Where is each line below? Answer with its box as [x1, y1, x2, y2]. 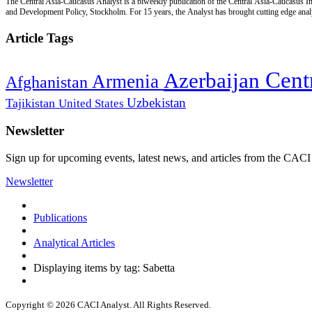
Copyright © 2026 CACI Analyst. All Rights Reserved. [6, 299, 211, 311]
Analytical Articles [33, 237, 115, 249]
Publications [33, 212, 87, 224]
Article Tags [6, 30, 73, 45]
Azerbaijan [164, 68, 265, 93]
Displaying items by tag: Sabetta [33, 262, 175, 274]
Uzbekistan [127, 95, 186, 110]
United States [58, 96, 127, 110]
